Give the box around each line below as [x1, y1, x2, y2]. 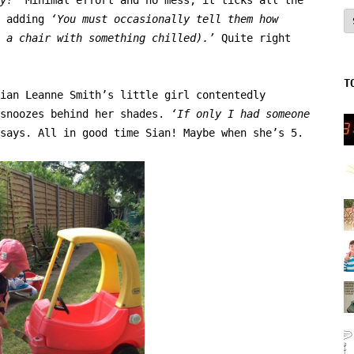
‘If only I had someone [171, 107, 310, 120]
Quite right [221, 31, 291, 44]
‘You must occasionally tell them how [51, 12, 278, 25]
